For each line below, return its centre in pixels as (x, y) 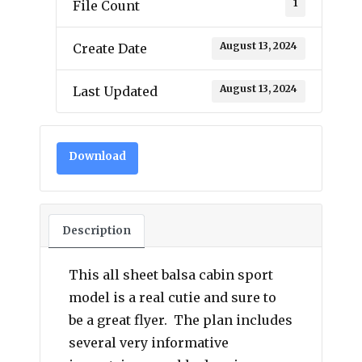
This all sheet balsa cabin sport (171, 275)
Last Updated (116, 91)
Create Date (110, 48)
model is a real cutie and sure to (173, 297)
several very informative (149, 343)
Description (97, 231)
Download (98, 156)
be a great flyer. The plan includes (181, 320)
